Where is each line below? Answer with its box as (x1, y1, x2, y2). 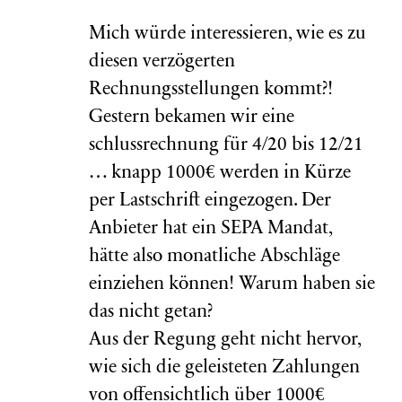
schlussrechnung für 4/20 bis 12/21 (89, 136, 363, 155)
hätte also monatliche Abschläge (89, 248, 340, 267)
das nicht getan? (89, 303, 213, 322)
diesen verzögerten (89, 53, 235, 72)
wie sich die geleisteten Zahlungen (89, 359, 360, 378)
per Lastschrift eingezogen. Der (89, 192, 331, 211)
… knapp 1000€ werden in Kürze (89, 164, 351, 183)
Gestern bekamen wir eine (89, 109, 294, 127)
